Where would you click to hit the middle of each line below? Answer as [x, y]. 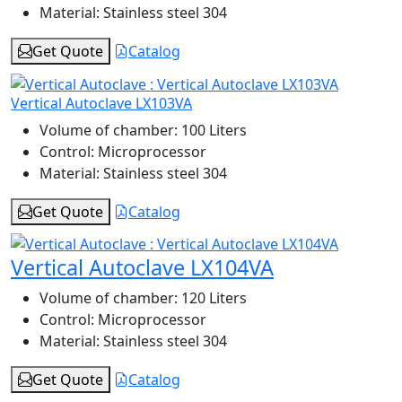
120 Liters [212, 298]
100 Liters [212, 130]
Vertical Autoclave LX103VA [101, 103]
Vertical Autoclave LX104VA [142, 268]
